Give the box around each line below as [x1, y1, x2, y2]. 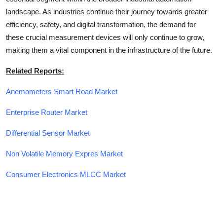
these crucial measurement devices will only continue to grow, [6, 33, 204, 41]
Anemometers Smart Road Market [6, 87, 117, 96]
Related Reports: [6, 66, 64, 75]
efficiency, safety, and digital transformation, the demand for [6, 20, 196, 29]
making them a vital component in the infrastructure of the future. [6, 45, 212, 54]
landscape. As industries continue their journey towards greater [6, 7, 207, 16]
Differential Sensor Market [6, 128, 90, 137]
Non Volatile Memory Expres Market [6, 149, 123, 158]
